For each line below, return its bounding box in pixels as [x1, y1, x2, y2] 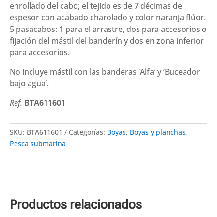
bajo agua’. [10, 77, 49, 89]
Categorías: [69, 127, 107, 137]
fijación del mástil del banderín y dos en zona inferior [10, 35, 204, 46]
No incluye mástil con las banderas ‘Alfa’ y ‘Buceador [10, 66, 200, 77]
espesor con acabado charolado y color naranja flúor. [10, 12, 206, 23]
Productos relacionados [10, 197, 142, 212]
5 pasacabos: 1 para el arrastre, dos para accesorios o [10, 23, 207, 34]
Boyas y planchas [130, 127, 186, 137]
